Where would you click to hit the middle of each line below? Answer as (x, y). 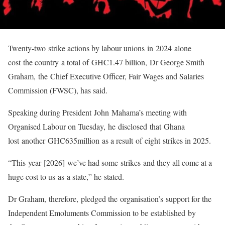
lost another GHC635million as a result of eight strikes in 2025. (111, 140)
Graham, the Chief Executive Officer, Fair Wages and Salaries (106, 76)
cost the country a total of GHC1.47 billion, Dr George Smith (106, 62)
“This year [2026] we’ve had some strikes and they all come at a (110, 162)
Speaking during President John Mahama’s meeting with (97, 112)
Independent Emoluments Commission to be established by (102, 213)
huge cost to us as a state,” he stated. (67, 177)
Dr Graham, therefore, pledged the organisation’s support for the (110, 199)
